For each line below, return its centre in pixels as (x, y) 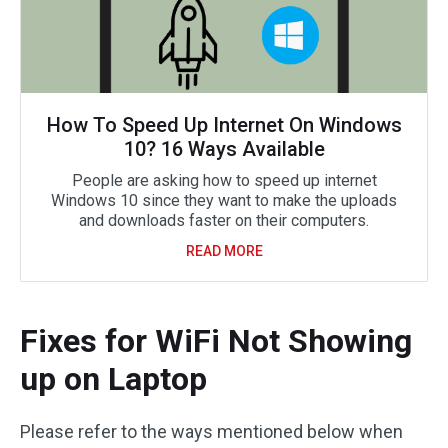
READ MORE (224, 251)
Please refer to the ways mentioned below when (211, 431)
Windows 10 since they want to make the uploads (224, 200)
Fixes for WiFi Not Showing (216, 341)
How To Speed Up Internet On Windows (224, 125)
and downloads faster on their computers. (224, 220)
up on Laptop (113, 379)
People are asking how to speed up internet (224, 180)
